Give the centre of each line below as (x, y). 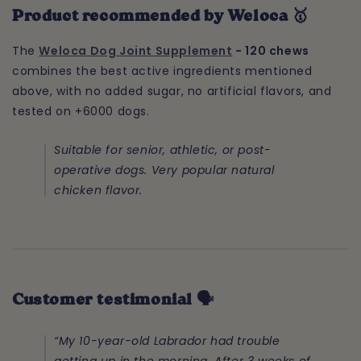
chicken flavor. (98, 190)
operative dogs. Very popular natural (164, 170)
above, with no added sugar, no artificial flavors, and (172, 91)
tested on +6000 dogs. (81, 111)
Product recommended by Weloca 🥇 (160, 17)
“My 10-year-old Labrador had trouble (167, 341)
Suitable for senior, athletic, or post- (163, 149)
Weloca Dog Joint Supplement (136, 50)
